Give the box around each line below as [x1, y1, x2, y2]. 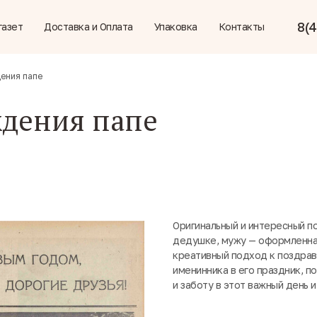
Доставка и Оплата [44, 21, 133, 33]
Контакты [218, 21, 265, 33]
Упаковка [154, 21, 197, 33]
